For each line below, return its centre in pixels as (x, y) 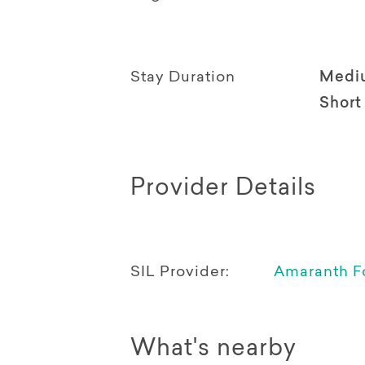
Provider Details (223, 189)
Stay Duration (183, 79)
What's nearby (213, 350)
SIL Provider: (180, 273)
